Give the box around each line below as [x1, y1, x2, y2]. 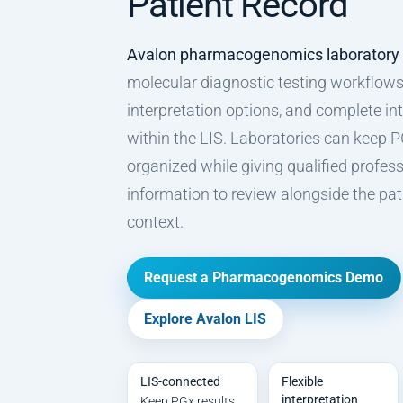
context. [127, 211, 184, 231]
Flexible [282, 374, 324, 390]
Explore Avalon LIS [144, 310, 267, 328]
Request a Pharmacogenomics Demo [144, 269, 384, 287]
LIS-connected [140, 374, 221, 390]
